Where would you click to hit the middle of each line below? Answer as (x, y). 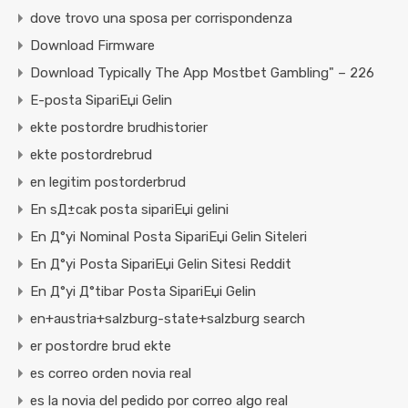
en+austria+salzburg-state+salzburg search (168, 319)
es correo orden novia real (111, 374)
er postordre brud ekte (101, 347)
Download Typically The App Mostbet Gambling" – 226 (202, 73)
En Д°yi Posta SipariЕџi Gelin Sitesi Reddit (161, 265)
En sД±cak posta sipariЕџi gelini (129, 210)
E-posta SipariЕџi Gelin (101, 101)
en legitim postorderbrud (108, 183)
